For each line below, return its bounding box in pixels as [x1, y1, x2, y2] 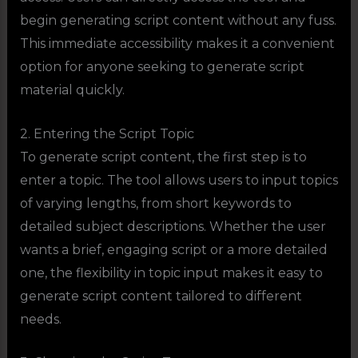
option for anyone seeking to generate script [19, 58, 304, 74]
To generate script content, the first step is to [19, 149, 307, 165]
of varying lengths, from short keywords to [19, 195, 292, 211]
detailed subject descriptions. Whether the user [19, 218, 326, 234]
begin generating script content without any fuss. [19, 12, 336, 28]
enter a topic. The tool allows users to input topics [19, 172, 338, 188]
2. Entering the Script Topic [19, 125, 194, 141]
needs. [19, 311, 62, 327]
